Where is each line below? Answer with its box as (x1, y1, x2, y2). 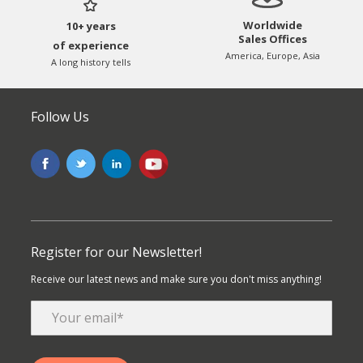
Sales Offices (237, 31, 307, 46)
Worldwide (242, 17, 302, 32)
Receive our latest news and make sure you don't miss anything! (31, 271, 322, 286)
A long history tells (51, 55, 130, 68)
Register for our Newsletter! (31, 242, 203, 261)
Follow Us (31, 107, 90, 126)
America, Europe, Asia (224, 49, 320, 62)
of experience (53, 37, 129, 53)
